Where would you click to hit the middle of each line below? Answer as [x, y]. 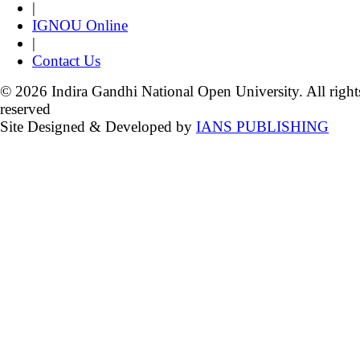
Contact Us [66, 61]
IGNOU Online [80, 25]
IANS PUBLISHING [262, 127]
